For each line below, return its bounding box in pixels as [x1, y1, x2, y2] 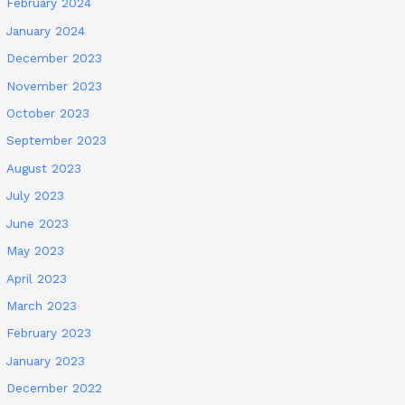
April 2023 [6, 270, 68, 286]
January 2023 [6, 353, 86, 368]
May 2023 [6, 243, 65, 259]
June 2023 [6, 215, 70, 231]
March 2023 [6, 297, 78, 313]
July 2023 [6, 188, 65, 203]
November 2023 [6, 78, 103, 93]
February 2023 [6, 325, 92, 341]
